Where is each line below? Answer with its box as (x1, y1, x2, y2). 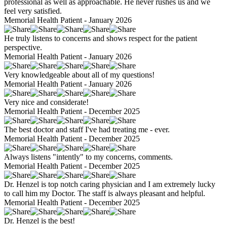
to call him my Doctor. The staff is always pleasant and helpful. (4, 189, 205, 198)
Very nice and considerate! (4, 98, 89, 107)
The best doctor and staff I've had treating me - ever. (4, 125, 170, 134)
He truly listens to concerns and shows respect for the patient (4, 34, 197, 43)
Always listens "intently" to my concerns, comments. (4, 153, 173, 162)
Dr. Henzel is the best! (4, 216, 75, 225)
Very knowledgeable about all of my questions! (4, 70, 155, 80)
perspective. (4, 43, 42, 52)
